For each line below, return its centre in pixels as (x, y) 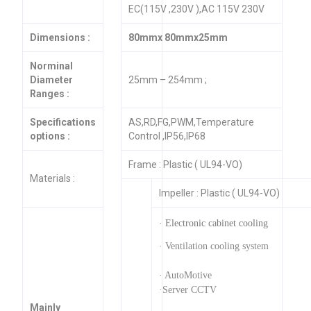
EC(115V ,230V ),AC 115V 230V (196, 9)
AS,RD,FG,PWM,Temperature (191, 122)
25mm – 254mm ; (167, 79)
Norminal (51, 66)
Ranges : (49, 93)
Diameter (51, 79)
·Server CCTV (187, 289)
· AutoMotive (185, 275)
